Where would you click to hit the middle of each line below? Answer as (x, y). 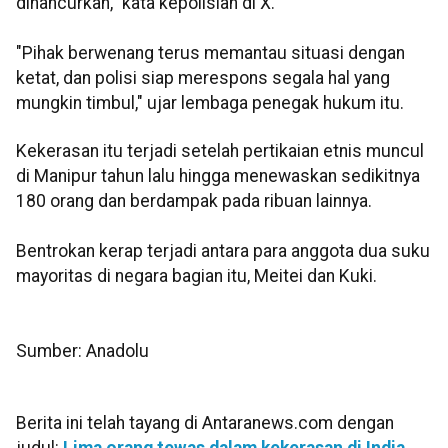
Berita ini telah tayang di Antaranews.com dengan (205, 423)
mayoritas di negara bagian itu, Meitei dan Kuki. (198, 275)
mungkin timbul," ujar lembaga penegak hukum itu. (212, 103)
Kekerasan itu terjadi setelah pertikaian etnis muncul (220, 150)
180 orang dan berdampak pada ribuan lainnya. (194, 200)
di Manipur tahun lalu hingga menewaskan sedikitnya (218, 175)
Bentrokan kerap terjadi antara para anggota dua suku (223, 250)
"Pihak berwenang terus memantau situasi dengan (210, 53)
